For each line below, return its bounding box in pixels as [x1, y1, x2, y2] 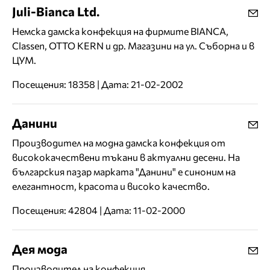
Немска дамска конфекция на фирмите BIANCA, [12, 25, 228, 37]
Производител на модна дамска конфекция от [12, 137, 225, 149]
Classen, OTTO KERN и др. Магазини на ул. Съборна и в [12, 40, 254, 52]
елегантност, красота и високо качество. [12, 180, 210, 192]
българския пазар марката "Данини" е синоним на [12, 166, 236, 178]
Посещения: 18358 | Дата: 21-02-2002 [12, 78, 183, 90]
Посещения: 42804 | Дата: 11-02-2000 [12, 204, 185, 216]
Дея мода [12, 241, 67, 257]
